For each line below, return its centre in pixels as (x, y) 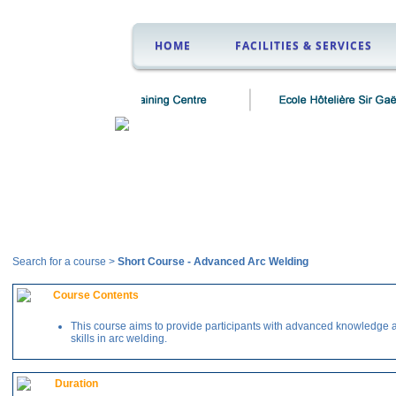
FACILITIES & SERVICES (304, 46)
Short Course (152, 262)
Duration (76, 384)
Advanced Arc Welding (250, 262)
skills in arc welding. (119, 339)
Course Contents (96, 295)
